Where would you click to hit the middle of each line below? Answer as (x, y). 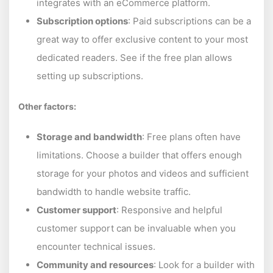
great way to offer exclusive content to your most (142, 39)
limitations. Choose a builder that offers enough (139, 155)
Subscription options (82, 21)
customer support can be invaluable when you (136, 228)
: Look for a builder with (204, 264)
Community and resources (95, 264)
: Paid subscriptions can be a (190, 21)
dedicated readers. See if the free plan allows (134, 57)
